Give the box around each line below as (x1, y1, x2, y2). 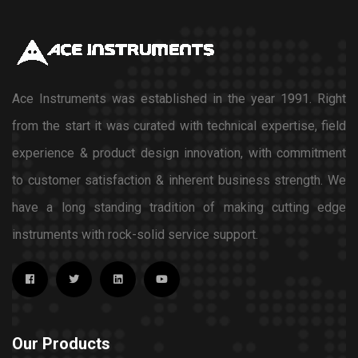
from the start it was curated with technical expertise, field (12, 117, 346, 133)
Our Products (12, 333, 110, 353)
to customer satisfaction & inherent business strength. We (12, 172, 346, 188)
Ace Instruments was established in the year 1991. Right (12, 90, 346, 106)
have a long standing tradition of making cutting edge (12, 199, 346, 215)
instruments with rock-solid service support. (12, 226, 258, 242)
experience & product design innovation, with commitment (12, 145, 346, 161)
